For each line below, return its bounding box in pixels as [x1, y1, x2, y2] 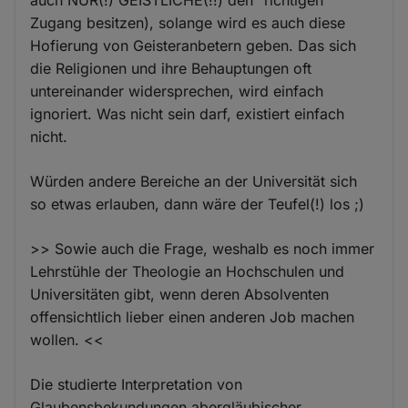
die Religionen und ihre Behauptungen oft [30, 58, 312, 77]
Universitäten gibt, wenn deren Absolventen [30, 284, 330, 303]
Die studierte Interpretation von [30, 374, 243, 393]
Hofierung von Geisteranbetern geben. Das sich [30, 36, 357, 55]
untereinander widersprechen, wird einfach [30, 81, 324, 100]
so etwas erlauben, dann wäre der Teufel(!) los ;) [30, 194, 365, 213]
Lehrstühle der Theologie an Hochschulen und [30, 261, 345, 280]
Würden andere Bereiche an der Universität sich [30, 171, 358, 190]
